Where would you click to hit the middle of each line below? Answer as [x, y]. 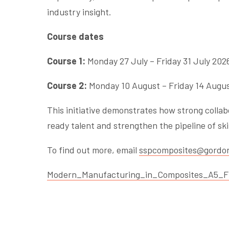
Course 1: [66, 61]
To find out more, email [93, 150]
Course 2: [68, 85]
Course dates [75, 36]
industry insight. [79, 12]
